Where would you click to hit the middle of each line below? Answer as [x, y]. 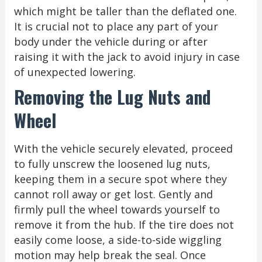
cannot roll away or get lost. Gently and [113, 194]
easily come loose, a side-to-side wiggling [118, 239]
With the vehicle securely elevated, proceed [123, 148]
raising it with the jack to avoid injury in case [127, 56]
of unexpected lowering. [75, 72]
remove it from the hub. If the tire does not [124, 224]
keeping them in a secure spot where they [120, 179]
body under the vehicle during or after [111, 41]
